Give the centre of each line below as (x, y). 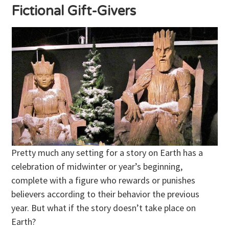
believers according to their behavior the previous (106, 194)
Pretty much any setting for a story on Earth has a (107, 153)
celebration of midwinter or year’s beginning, (97, 167)
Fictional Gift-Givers (74, 11)
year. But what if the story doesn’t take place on (104, 208)
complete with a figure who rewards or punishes (104, 180)
